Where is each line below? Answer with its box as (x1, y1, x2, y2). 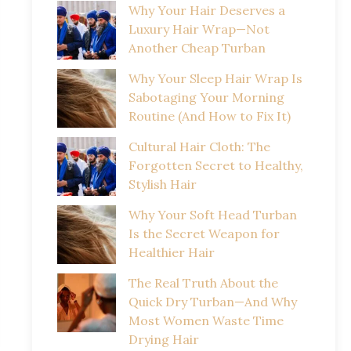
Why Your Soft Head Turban (128, 207, 297, 223)
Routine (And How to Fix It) (128, 108, 291, 125)
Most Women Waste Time (128, 313, 284, 329)
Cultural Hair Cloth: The (128, 139, 270, 155)
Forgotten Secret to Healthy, (128, 157, 303, 174)
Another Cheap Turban (128, 40, 266, 56)
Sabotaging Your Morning (128, 89, 284, 106)
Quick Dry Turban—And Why (128, 294, 297, 310)
